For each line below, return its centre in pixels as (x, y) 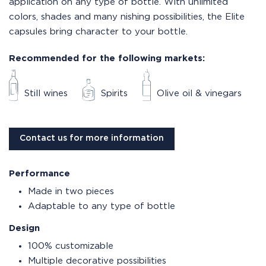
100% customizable (72, 246)
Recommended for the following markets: (107, 58)
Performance (39, 173)
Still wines (46, 94)
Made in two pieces (72, 191)
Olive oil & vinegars (199, 94)
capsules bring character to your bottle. (100, 32)
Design (24, 228)
